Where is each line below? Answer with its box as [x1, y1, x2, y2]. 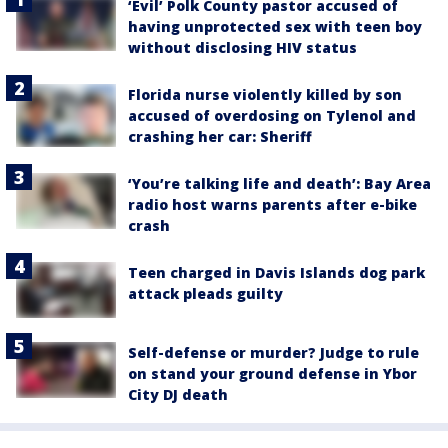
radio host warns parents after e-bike [128, 194, 417, 214]
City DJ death [128, 384, 228, 404]
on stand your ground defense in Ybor [128, 363, 417, 383]
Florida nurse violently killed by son [128, 84, 402, 104]
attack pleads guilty [128, 283, 283, 303]
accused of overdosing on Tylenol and [128, 105, 416, 125]
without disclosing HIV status [128, 37, 357, 57]
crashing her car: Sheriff [128, 126, 312, 146]
